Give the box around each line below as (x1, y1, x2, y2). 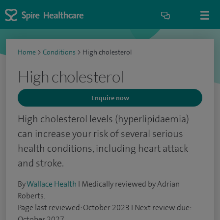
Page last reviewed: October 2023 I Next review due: (18, 202, 191, 213)
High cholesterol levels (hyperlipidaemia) (18, 112, 189, 125)
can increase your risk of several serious (18, 127, 183, 140)
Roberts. (18, 191, 45, 201)
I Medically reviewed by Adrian (77, 179, 180, 189)
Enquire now (91, 93, 129, 102)
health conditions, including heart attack (18, 142, 188, 155)
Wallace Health (27, 179, 77, 189)
